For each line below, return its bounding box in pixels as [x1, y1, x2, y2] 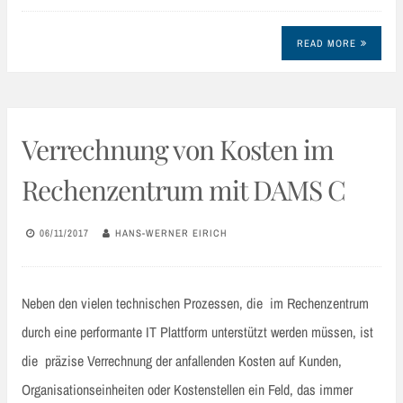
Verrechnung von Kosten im [22, 131, 334, 168]
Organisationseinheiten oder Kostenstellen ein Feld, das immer [22, 380, 353, 400]
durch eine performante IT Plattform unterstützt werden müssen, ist [22, 322, 373, 343]
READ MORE [296, 37, 356, 50]
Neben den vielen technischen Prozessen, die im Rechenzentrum [22, 293, 369, 314]
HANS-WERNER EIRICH [115, 226, 228, 239]
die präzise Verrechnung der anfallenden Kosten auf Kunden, [22, 351, 342, 372]
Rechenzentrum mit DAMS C [22, 172, 345, 209]
